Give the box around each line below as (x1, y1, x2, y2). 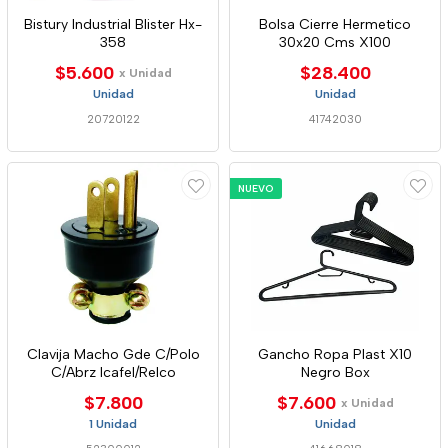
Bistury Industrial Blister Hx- (24, 16, 202, 33)
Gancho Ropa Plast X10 (258, 346, 412, 363)
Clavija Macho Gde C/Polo (26, 346, 200, 363)
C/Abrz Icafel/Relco (50, 364, 176, 381)
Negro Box (300, 364, 370, 381)
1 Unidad (89, 417, 137, 431)
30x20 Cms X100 (279, 34, 391, 51)
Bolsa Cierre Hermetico (259, 16, 411, 33)
